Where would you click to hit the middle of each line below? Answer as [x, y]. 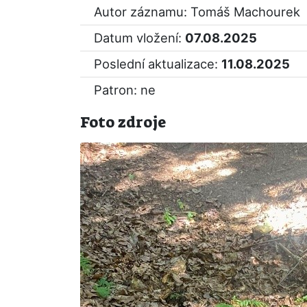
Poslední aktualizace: [158, 64]
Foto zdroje [123, 122]
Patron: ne [125, 90]
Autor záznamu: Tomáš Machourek [197, 12]
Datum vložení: [139, 38]
